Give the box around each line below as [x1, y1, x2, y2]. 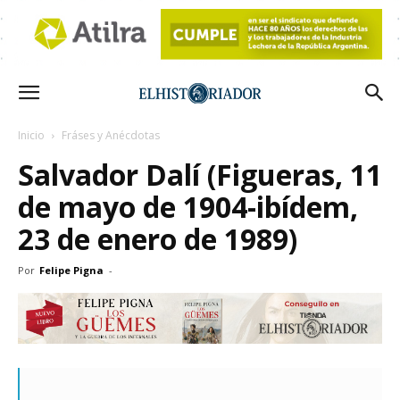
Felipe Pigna [39, 263, 104, 277]
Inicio [18, 128, 45, 143]
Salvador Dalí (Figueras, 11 [18, 155, 382, 194]
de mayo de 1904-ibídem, [18, 187, 358, 226]
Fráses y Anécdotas [62, 128, 160, 143]
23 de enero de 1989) [18, 220, 297, 258]
